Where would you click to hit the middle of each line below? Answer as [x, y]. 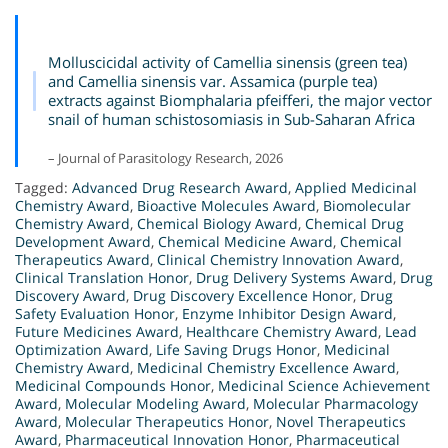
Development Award [83, 242]
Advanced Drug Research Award [180, 188]
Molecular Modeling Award [155, 404]
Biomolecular [367, 206]
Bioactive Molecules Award [226, 206]
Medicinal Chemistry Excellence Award [266, 368]
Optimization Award [82, 350]
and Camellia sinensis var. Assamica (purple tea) [212, 81]
